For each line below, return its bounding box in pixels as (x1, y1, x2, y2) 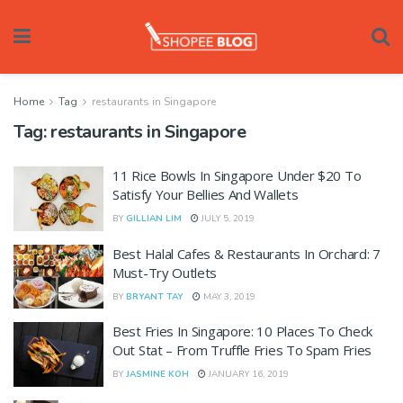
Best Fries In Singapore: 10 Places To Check (112, 322, 373, 340)
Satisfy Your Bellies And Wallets (112, 185, 299, 203)
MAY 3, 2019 (201, 290, 255, 303)
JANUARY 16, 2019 (206, 368, 289, 381)
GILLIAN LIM (126, 212, 182, 225)
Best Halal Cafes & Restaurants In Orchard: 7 (112, 244, 381, 263)
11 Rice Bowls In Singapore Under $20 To (112, 166, 362, 184)
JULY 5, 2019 (199, 212, 255, 225)
